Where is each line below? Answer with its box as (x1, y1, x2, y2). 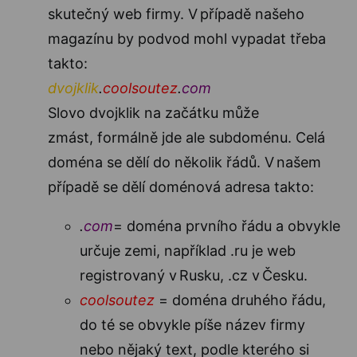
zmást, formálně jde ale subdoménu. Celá (48, 128, 325, 146)
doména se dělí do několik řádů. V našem (48, 153, 321, 171)
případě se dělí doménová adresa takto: (48, 178, 314, 195)
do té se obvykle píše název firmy (80, 316, 305, 333)
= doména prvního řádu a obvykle (113, 217, 340, 234)
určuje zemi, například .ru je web (80, 241, 296, 259)
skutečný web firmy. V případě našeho (48, 5, 304, 22)
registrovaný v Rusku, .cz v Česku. (80, 266, 308, 284)
